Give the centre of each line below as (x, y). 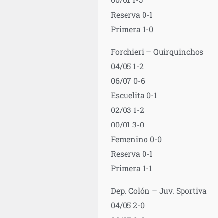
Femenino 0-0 (136, 139)
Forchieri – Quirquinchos (157, 51)
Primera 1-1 (131, 168)
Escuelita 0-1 (134, 95)
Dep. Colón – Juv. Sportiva (159, 190)
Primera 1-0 (132, 29)
